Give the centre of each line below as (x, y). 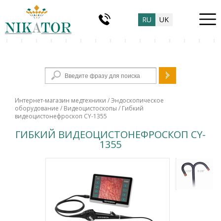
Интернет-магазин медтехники (60, 100)
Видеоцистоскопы (90, 108)
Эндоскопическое (137, 100)
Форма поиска (110, 70)
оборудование (37, 108)
